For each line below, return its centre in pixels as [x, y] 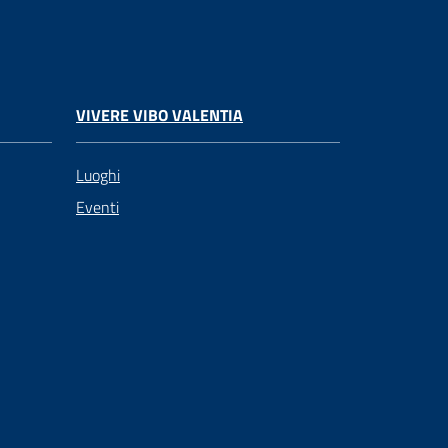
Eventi [97, 206]
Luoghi [98, 174]
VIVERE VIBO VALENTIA [159, 114]
